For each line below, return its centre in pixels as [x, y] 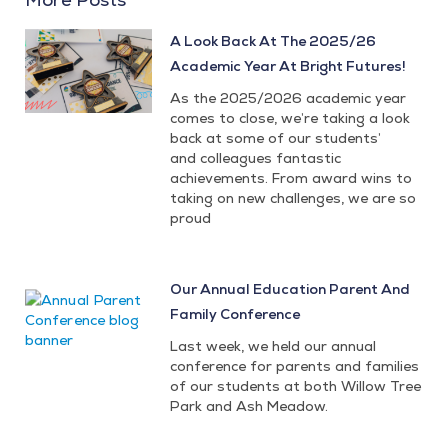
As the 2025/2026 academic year [288, 98]
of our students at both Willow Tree [296, 386]
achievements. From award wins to [291, 178]
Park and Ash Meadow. [249, 406]
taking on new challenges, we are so [293, 198]
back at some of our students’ [276, 138]
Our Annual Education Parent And [290, 289]
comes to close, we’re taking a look [290, 118]
